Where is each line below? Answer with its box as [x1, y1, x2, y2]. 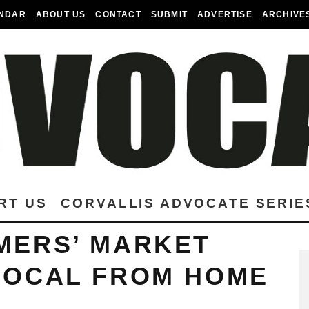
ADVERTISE [197, 10, 252, 19]
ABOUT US [35, 10, 86, 19]
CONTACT [95, 10, 141, 19]
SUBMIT [150, 10, 188, 19]
